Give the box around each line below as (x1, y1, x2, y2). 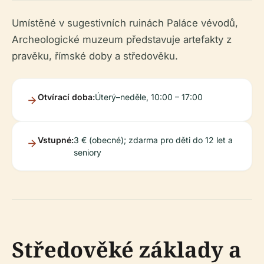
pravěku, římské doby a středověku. (12, 49, 178, 62)
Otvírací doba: (38, 91, 95, 102)
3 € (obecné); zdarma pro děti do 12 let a (74, 134, 233, 145)
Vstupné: (38, 134, 74, 145)
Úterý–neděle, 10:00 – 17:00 (95, 91, 203, 102)
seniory (74, 147, 101, 157)
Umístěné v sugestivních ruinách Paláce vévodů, (12, 16, 238, 29)
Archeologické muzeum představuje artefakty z (12, 33, 232, 45)
